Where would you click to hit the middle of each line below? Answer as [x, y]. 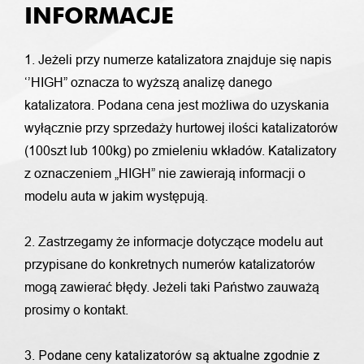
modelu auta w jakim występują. [116, 196]
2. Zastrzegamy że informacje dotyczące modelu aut [173, 242]
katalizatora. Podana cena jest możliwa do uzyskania [177, 105]
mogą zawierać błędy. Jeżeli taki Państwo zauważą [172, 287]
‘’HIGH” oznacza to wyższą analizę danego [148, 82]
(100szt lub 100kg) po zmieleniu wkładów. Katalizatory [180, 151]
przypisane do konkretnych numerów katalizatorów [170, 264]
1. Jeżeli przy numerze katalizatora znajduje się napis [178, 60]
